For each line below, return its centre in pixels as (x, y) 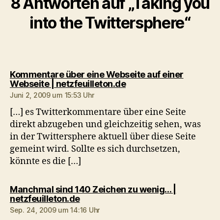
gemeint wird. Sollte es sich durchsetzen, (95, 149)
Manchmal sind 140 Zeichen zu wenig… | (93, 190)
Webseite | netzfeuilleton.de (68, 84)
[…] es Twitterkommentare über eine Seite (98, 112)
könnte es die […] (45, 162)
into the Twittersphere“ (110, 23)
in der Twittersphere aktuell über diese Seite (103, 137)
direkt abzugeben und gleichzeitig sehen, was (105, 125)
